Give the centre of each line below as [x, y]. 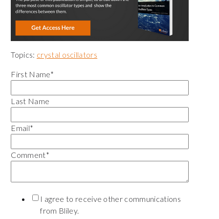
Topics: [24, 54]
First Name [31, 74]
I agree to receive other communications [110, 198]
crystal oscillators [67, 54]
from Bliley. [60, 210]
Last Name [30, 101]
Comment [28, 154]
